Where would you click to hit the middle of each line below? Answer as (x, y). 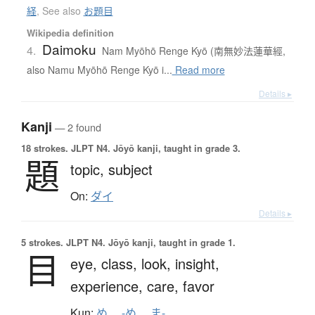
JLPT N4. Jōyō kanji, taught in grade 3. (154, 148)
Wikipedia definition (70, 33)
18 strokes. (45, 148)
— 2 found (77, 127)
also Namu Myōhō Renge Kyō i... (99, 70)
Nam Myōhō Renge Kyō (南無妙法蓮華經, (193, 51)
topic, (89, 169)
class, (121, 264)
